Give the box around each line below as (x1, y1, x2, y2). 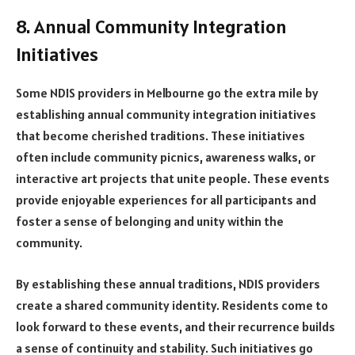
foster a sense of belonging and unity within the (16, 212, 284, 229)
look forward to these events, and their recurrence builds (16, 318, 335, 334)
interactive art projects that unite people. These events (16, 170, 330, 186)
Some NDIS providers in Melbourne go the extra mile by (16, 84, 319, 101)
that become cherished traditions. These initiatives (16, 127, 305, 143)
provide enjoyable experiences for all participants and (16, 191, 316, 208)
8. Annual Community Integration (16, 14, 287, 40)
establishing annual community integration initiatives (16, 105, 316, 122)
